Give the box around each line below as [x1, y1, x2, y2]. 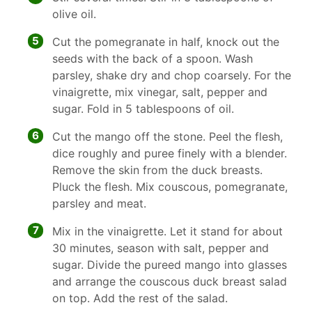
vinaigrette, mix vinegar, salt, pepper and [52, 85, 267, 99]
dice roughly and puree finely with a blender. [52, 146, 287, 160]
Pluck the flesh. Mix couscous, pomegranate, [52, 180, 288, 194]
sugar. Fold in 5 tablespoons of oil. [52, 102, 234, 116]
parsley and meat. [52, 196, 146, 210]
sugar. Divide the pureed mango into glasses [52, 258, 287, 272]
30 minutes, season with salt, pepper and [52, 241, 269, 255]
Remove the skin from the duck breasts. [52, 163, 263, 177]
